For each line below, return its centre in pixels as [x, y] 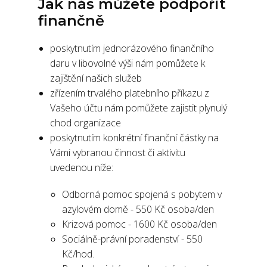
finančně [71, 21]
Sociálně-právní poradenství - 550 [132, 239]
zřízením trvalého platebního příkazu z [130, 93]
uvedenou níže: [82, 167]
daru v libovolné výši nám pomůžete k [128, 63]
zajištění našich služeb [96, 78]
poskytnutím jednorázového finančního [132, 48]
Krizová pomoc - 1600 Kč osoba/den [139, 224]
